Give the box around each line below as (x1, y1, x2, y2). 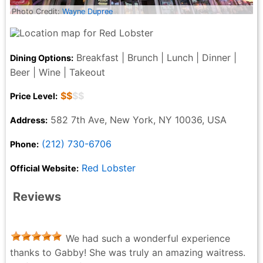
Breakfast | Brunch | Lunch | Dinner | (73, 51, 237, 63)
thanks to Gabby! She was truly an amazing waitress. (10, 246, 245, 258)
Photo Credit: (12, 6, 62, 16)
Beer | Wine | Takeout (10, 66, 105, 78)
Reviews (13, 189, 61, 204)
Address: (10, 114, 48, 125)
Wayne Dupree (62, 6, 113, 16)
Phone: (10, 139, 39, 149)
